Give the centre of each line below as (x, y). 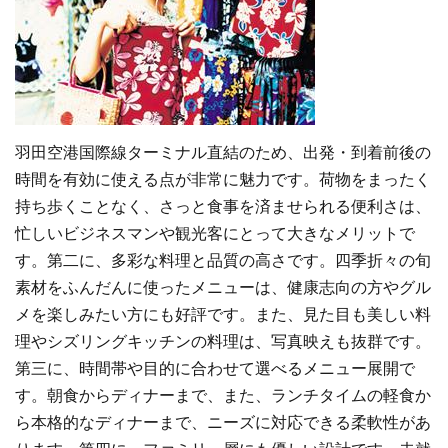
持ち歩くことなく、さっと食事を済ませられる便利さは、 (223, 207)
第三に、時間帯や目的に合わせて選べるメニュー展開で (215, 369)
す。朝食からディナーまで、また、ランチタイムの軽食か (223, 396)
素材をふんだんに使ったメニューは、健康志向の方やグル (223, 288)
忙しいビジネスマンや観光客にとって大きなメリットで (215, 234)
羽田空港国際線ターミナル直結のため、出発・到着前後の (223, 153)
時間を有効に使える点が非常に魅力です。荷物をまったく (223, 180)
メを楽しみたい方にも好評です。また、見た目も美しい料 (223, 315)
